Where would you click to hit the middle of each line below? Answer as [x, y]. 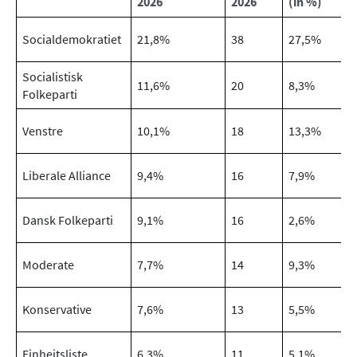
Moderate [48, 264]
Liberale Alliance [68, 175]
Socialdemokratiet [72, 39]
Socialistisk [53, 76]
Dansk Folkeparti [69, 220]
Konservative [57, 309]
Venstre [43, 130]
